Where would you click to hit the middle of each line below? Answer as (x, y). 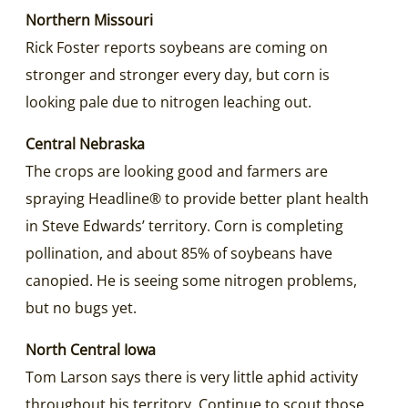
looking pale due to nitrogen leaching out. (168, 102)
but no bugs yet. (81, 307)
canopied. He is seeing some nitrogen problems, (191, 280)
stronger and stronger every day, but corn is (178, 74)
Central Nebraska (85, 143)
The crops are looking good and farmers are (177, 171)
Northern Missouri (89, 20)
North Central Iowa (91, 349)
